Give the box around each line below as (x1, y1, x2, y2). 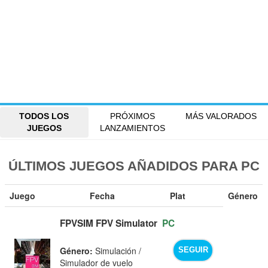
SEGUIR (178, 246, 208, 255)
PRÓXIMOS (110, 111, 156, 121)
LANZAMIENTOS (100, 123, 166, 133)
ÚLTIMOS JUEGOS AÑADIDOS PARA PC (8, 158, 260, 173)
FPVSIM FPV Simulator (60, 216, 158, 230)
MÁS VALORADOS (185, 111, 257, 121)
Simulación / (93, 244, 142, 257)
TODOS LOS (19, 111, 69, 121)
